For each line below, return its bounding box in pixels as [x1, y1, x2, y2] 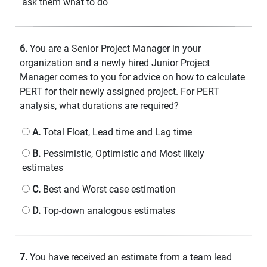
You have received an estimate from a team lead [27, 251, 232, 263]
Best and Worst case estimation [41, 183, 176, 195]
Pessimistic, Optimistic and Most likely [41, 147, 204, 159]
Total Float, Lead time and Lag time [41, 126, 192, 138]
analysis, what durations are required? [20, 100, 179, 111]
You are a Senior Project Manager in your [27, 42, 201, 54]
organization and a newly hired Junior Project [20, 57, 210, 69]
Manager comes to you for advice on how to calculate [20, 71, 245, 83]
